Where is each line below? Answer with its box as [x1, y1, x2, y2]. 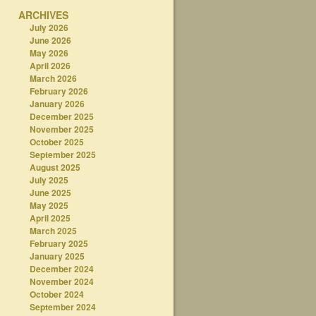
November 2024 [29, 275, 94, 288]
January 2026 [29, 97, 85, 110]
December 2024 [29, 262, 94, 275]
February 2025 [29, 237, 88, 250]
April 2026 [29, 59, 71, 72]
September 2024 [29, 300, 96, 313]
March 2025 [29, 224, 77, 237]
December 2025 [29, 110, 94, 123]
